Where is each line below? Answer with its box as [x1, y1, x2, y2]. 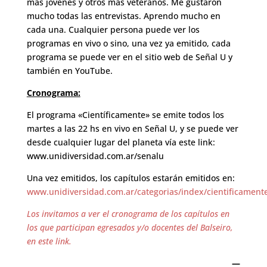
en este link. [26, 235, 72, 247]
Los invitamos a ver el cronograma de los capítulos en [26, 208, 229, 220]
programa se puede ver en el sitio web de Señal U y [26, 51, 232, 63]
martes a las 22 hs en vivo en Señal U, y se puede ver [26, 123, 238, 135]
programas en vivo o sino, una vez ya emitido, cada [26, 38, 231, 49]
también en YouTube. [26, 65, 113, 77]
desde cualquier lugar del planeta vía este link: [26, 136, 215, 148]
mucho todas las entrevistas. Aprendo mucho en [26, 10, 221, 22]
